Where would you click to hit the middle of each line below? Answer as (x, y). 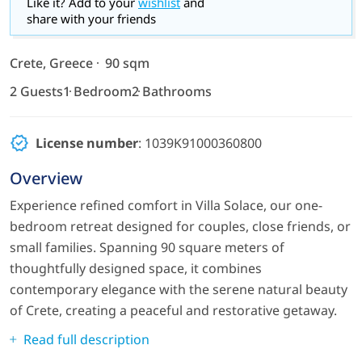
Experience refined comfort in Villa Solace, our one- (166, 206)
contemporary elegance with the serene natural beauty (179, 290)
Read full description (86, 340)
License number (87, 143)
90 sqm (127, 63)
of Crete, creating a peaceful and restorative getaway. (173, 311)
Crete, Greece (51, 63)
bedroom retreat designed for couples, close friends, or (180, 227)
